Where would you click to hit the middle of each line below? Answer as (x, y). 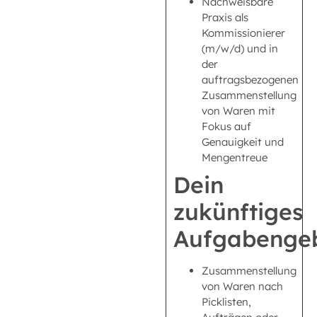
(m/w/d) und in (240, 48)
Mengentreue (235, 157)
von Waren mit (238, 110)
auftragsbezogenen (250, 79)
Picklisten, (226, 301)
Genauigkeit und (243, 142)
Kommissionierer (243, 33)
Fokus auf (226, 126)
